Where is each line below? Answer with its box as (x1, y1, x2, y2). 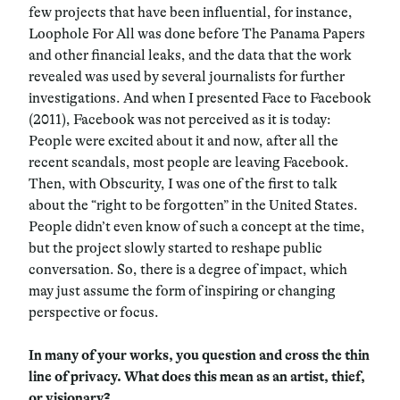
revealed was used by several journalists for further (29, 68, 345, 85)
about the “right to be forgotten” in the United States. (29, 196, 358, 213)
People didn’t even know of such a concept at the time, (29, 218, 365, 235)
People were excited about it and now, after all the (29, 132, 338, 149)
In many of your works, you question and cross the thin (29, 346, 370, 363)
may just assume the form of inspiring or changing (29, 282, 336, 299)
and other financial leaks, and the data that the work (29, 46, 352, 63)
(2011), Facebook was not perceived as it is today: (29, 111, 331, 128)
